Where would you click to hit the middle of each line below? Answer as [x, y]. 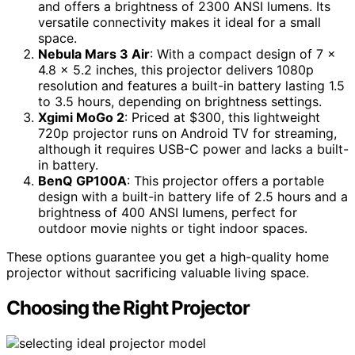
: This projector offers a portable [225, 181]
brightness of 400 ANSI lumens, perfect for [168, 213]
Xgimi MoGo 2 [81, 118]
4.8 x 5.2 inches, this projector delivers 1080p [176, 70]
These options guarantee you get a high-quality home [168, 257]
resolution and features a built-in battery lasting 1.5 [191, 86]
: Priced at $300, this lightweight [222, 118]
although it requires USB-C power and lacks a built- [193, 149]
